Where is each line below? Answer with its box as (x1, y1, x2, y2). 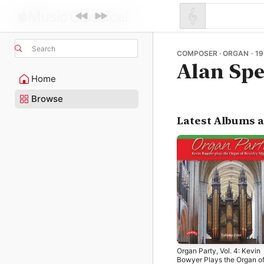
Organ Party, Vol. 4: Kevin (177, 246, 260, 255)
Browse (31, 93, 63, 104)
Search (32, 44, 55, 53)
